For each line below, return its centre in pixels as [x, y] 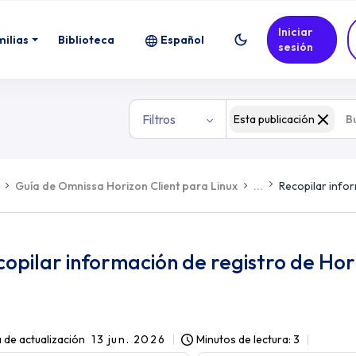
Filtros [159, 119]
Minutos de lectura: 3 [248, 339]
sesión [296, 47]
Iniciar [296, 32]
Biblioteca [87, 39]
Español [183, 39]
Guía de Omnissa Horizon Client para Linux [126, 186]
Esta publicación [274, 119]
